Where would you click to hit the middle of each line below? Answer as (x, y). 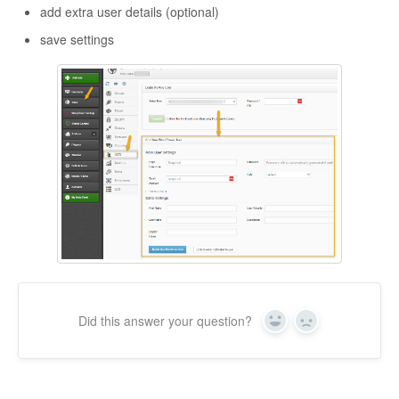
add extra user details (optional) (130, 12)
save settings (77, 40)
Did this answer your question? (165, 321)
